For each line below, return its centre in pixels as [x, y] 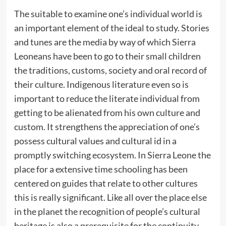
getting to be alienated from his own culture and [107, 112]
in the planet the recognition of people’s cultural [107, 211]
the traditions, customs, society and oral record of [110, 70]
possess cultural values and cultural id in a [95, 140]
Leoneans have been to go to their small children [107, 56]
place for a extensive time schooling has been [101, 169]
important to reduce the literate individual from [107, 98]
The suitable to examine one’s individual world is [108, 13]
